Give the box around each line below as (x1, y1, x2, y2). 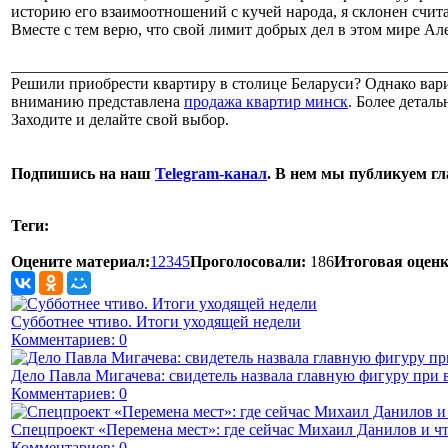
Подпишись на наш (11, 164, 155, 182)
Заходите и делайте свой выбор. (11, 110, 229, 128)
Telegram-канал (155, 164, 267, 182)
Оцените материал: (11, 252, 150, 270)
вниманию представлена (11, 92, 184, 110)
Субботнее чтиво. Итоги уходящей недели (11, 312, 301, 330)
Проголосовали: (190, 252, 306, 270)
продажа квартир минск (184, 92, 348, 110)
